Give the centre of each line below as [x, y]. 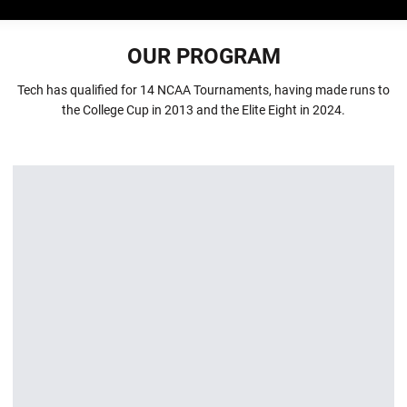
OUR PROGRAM [203, 56]
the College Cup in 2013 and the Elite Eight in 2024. [203, 110]
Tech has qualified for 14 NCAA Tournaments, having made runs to [203, 90]
